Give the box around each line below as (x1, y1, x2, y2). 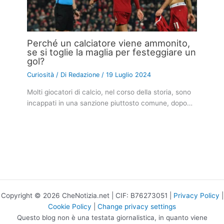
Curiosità (27, 70, 54, 78)
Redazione (68, 70, 102, 78)
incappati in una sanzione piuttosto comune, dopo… (27, 99, 193, 107)
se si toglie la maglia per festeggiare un (27, 46, 196, 57)
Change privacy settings (97, 202, 176, 210)
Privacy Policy (173, 191, 219, 199)
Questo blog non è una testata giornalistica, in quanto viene (16, 213, 207, 221)
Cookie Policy (48, 202, 91, 210)
